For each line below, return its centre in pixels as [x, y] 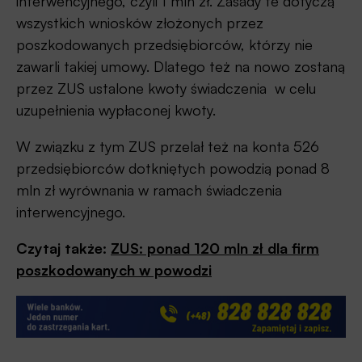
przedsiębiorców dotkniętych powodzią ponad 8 [173, 168]
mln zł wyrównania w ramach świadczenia [149, 190]
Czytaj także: [63, 248]
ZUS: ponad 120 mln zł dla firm [215, 248]
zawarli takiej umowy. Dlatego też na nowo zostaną [181, 67]
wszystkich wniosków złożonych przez [140, 23]
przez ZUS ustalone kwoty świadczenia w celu [166, 88]
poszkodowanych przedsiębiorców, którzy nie [164, 45]
